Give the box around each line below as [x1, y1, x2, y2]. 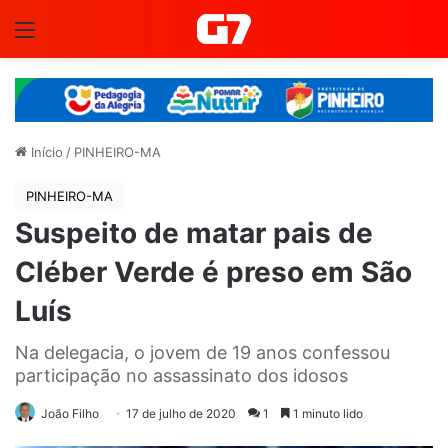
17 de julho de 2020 [126, 405, 236, 421]
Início [27, 143, 63, 160]
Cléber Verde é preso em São [15, 254, 412, 289]
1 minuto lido [290, 405, 363, 421]
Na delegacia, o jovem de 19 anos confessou [15, 341, 390, 363]
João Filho [41, 405, 99, 421]
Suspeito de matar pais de [15, 215, 373, 250]
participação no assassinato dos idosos [15, 364, 348, 386]
